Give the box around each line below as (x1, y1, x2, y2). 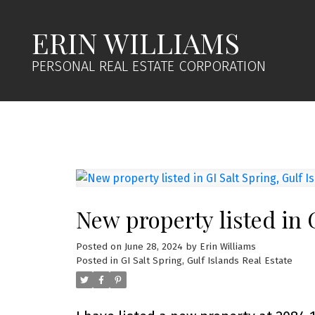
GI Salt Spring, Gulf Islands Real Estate (120, 255, 292, 266)
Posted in (75, 255, 118, 266)
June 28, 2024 (124, 240, 183, 252)
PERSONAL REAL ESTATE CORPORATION (32, 58, 266, 75)
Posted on (75, 240, 124, 252)
